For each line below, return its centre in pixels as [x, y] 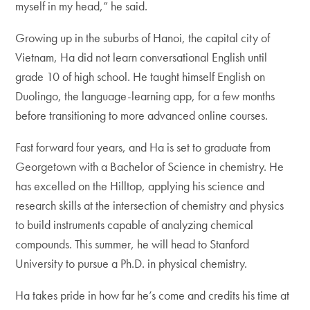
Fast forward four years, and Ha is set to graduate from [143, 147]
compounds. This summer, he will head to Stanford [133, 244]
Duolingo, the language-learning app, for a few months [145, 96]
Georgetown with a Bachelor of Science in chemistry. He [150, 166]
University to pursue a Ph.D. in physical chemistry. [131, 263]
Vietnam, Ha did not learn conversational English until [142, 57]
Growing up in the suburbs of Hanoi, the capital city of [143, 38]
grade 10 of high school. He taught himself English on [140, 76]
